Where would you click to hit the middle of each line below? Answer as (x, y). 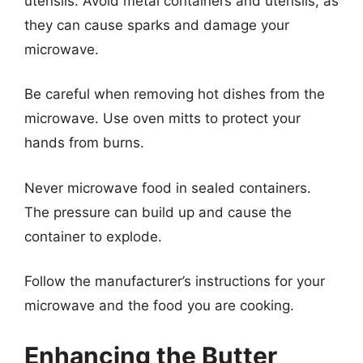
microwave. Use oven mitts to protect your (162, 118)
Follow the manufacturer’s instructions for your (175, 281)
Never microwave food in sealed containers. (168, 188)
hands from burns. (84, 143)
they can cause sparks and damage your (157, 25)
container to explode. (93, 236)
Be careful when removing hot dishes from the (175, 94)
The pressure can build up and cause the (158, 212)
